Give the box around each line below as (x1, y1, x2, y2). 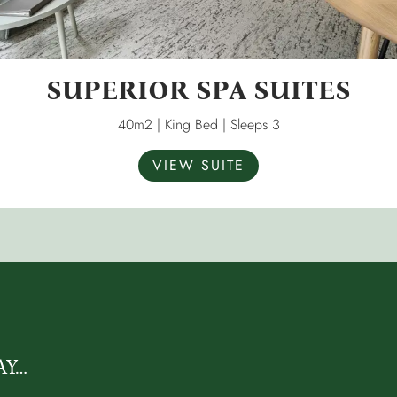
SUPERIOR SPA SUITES (46, 74, 352, 106)
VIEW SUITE (152, 155, 245, 176)
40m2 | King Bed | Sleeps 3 (117, 113, 280, 135)
